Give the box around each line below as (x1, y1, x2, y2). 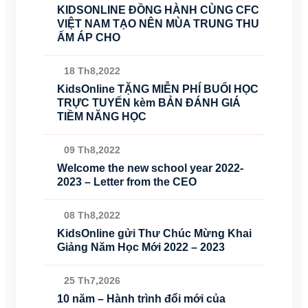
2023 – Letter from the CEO (57, 176, 197, 188)
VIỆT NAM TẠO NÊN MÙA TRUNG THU (57, 18, 259, 30)
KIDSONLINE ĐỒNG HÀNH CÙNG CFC (57, 4, 259, 16)
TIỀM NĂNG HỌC (57, 111, 146, 122)
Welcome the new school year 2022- (57, 162, 243, 174)
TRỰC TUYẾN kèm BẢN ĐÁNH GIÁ (57, 97, 241, 109)
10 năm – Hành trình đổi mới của (57, 293, 225, 305)
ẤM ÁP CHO (57, 32, 120, 43)
